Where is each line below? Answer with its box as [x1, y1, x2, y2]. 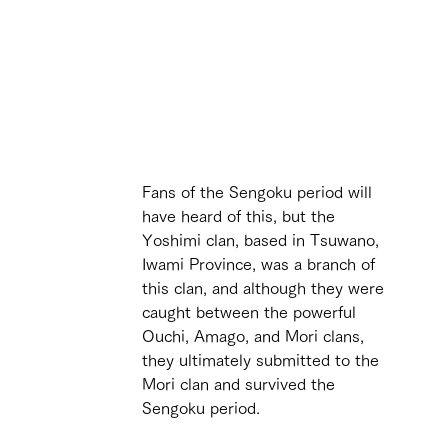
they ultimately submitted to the [142, 351, 384, 368]
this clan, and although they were [142, 279, 389, 296]
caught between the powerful [142, 303, 361, 320]
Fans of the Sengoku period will [142, 183, 377, 200]
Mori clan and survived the [142, 375, 340, 392]
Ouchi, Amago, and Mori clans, [142, 327, 369, 344]
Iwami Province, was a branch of [142, 255, 380, 272]
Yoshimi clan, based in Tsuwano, [142, 231, 384, 248]
